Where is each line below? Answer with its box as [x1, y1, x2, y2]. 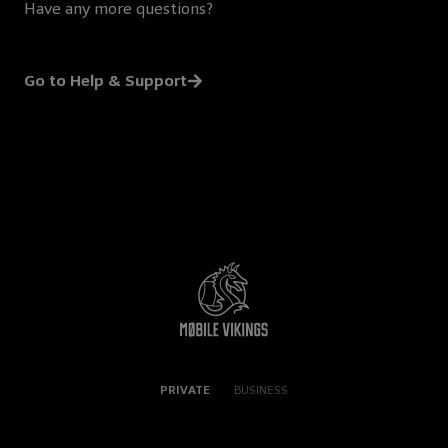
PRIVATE [160, 382, 210, 398]
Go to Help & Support [24, 70, 187, 92]
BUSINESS [234, 382, 288, 398]
